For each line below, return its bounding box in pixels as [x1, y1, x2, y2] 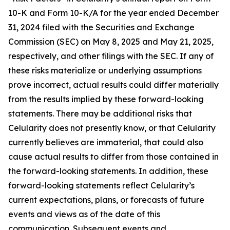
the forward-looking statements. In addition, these [8, 166, 208, 176]
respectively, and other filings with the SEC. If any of [8, 51, 214, 61]
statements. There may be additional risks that [8, 108, 192, 119]
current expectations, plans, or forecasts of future [8, 195, 204, 205]
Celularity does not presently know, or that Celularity [8, 123, 216, 133]
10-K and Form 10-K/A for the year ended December [8, 8, 219, 18]
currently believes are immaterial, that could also [8, 137, 203, 147]
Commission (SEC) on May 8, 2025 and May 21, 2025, [8, 36, 214, 47]
